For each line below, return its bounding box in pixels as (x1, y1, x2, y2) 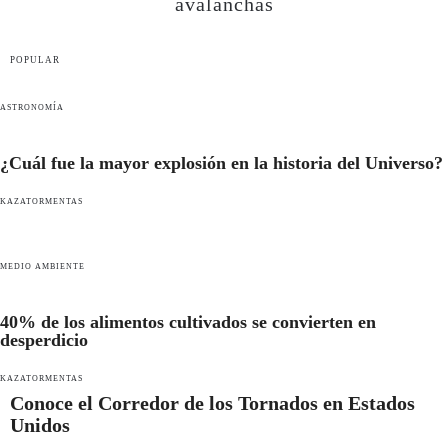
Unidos (10, 413, 70, 436)
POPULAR (10, 54, 60, 65)
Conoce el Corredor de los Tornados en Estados (10, 391, 415, 414)
